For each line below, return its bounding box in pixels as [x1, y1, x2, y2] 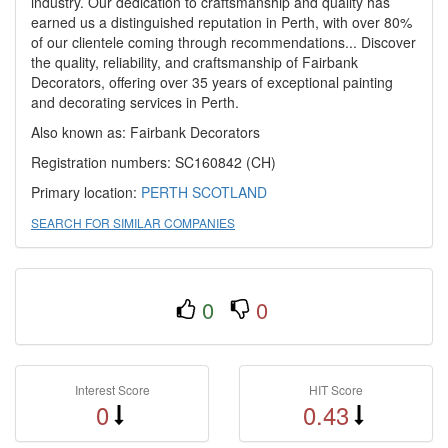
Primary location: [31, 182, 141, 202]
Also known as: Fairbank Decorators [31, 122, 260, 142]
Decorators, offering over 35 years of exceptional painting [31, 72, 393, 92]
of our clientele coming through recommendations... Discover [31, 32, 416, 52]
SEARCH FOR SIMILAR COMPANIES [31, 214, 235, 231]
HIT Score [309, 381, 363, 398]
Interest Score [74, 381, 150, 398]
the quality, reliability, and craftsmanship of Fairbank [31, 52, 358, 72]
